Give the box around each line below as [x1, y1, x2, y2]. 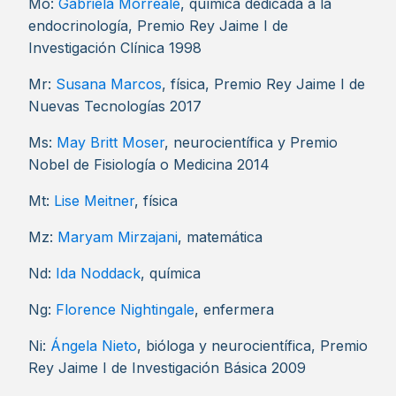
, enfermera [194, 301, 274, 318]
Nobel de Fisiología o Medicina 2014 [28, 156, 270, 173]
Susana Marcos [56, 75, 162, 93]
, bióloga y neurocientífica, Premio [137, 337, 368, 354]
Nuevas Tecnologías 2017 [28, 97, 202, 115]
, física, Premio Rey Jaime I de [162, 75, 365, 93]
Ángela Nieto [50, 337, 137, 354]
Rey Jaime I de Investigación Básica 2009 [28, 359, 306, 377]
